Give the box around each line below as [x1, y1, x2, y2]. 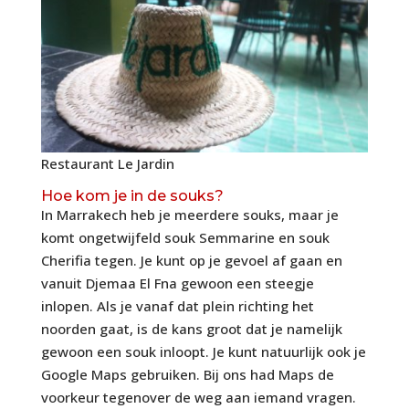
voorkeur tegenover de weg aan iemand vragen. [40, 388, 356, 407]
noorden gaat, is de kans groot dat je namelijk [40, 320, 342, 339]
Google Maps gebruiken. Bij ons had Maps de [40, 365, 334, 384]
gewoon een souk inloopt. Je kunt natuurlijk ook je [40, 342, 366, 362]
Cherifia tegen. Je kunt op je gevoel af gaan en [40, 251, 342, 270]
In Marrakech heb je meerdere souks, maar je [40, 205, 339, 225]
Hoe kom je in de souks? [40, 187, 224, 205]
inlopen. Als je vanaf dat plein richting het [40, 297, 314, 316]
